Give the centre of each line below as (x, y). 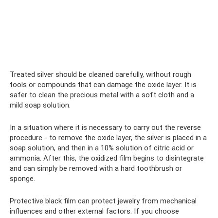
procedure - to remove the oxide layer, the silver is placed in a (108, 137)
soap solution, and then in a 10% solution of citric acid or (102, 148)
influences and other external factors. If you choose (94, 211)
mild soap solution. (40, 105)
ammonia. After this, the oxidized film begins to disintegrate (107, 158)
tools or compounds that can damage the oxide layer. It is (103, 84)
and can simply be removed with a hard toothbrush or (96, 168)
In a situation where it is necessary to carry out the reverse (105, 127)
